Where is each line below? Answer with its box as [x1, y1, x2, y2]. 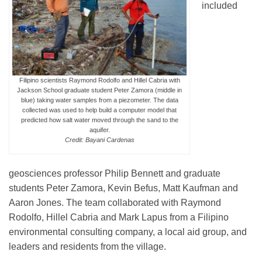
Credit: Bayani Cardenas [64, 136, 135, 144]
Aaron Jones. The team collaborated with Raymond [9, 198, 221, 208]
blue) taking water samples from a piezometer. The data [20, 96, 178, 104]
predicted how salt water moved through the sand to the [20, 116, 178, 124]
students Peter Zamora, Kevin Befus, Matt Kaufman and [9, 183, 238, 194]
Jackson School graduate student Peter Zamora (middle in [17, 87, 182, 94]
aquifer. [89, 126, 110, 134]
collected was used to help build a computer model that [22, 106, 177, 114]
